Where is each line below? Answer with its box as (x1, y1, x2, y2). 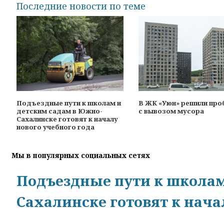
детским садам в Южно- (16, 106, 102, 116)
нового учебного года (16, 122, 94, 132)
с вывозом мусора (138, 106, 204, 116)
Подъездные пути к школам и (16, 98, 121, 108)
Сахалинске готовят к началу (16, 114, 118, 124)
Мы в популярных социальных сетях (11, 150, 150, 160)
